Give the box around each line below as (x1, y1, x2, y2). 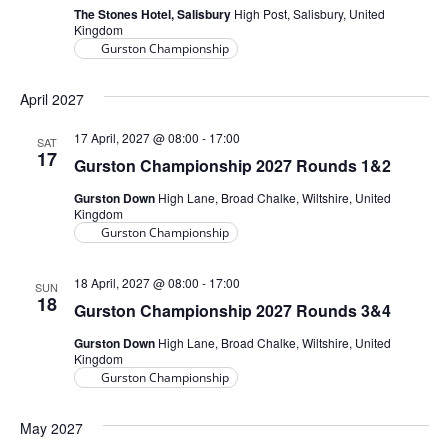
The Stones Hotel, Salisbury (73, 5, 234, 23)
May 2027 (19, 418, 83, 438)
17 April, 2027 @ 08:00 (73, 129, 199, 146)
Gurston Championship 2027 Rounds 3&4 (73, 299, 391, 322)
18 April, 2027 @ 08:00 (73, 274, 199, 291)
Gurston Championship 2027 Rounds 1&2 (73, 154, 391, 177)
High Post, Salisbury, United (233, 5, 385, 22)
